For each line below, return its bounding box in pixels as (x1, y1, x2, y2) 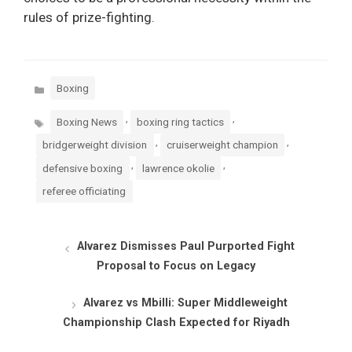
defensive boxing (42, 161, 123, 174)
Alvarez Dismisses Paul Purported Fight (76, 240, 295, 254)
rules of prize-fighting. (24, 9, 155, 26)
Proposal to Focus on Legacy (97, 259, 255, 273)
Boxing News (57, 115, 118, 129)
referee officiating (42, 185, 126, 198)
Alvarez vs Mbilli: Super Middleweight (83, 295, 288, 310)
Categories (33, 77, 86, 90)
